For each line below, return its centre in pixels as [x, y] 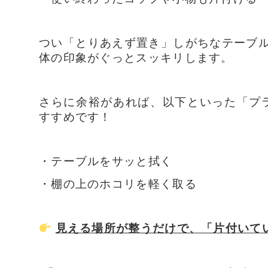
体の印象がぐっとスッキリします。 [136, 57]
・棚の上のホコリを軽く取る [118, 183]
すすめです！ [75, 116]
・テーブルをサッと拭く [106, 160]
